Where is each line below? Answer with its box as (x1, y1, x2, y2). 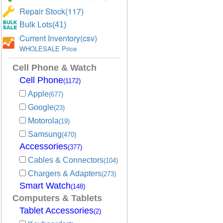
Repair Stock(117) (19, 5, 84, 17)
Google (28, 103, 54, 111)
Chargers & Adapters (28, 169, 102, 178)
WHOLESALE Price (19, 44, 77, 53)
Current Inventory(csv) (19, 32, 97, 44)
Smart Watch (19, 181, 71, 191)
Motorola (28, 116, 59, 125)
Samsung (28, 130, 62, 138)
